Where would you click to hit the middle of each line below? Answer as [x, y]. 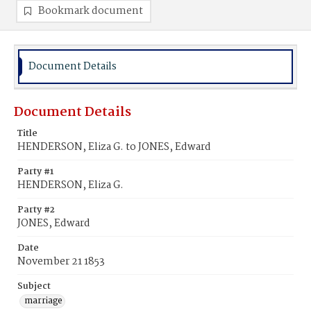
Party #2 [36, 210]
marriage [43, 301]
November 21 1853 [61, 262]
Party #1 [35, 172]
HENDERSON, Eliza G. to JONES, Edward [114, 147]
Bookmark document [91, 11]
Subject [34, 286]
